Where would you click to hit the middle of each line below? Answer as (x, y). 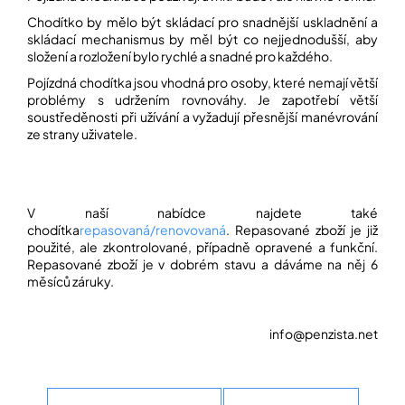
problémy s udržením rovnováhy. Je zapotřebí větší (202, 100)
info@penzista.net (324, 334)
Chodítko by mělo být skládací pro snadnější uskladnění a (202, 22)
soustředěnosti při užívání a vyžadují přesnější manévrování (202, 117)
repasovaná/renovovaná (153, 230)
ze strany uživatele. (82, 134)
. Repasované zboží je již (302, 230)
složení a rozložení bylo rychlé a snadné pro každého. (180, 57)
